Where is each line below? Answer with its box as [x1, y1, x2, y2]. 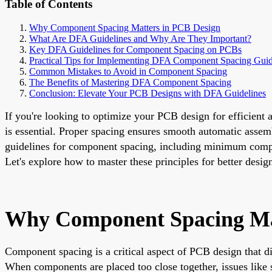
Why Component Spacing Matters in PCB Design [29, 22, 220, 33]
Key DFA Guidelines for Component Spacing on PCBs [29, 44, 242, 55]
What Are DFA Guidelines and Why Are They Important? [29, 33, 251, 44]
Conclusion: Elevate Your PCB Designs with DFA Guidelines [29, 87, 266, 98]
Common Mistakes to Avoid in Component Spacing [29, 66, 227, 76]
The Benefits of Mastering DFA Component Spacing [29, 76, 231, 87]
